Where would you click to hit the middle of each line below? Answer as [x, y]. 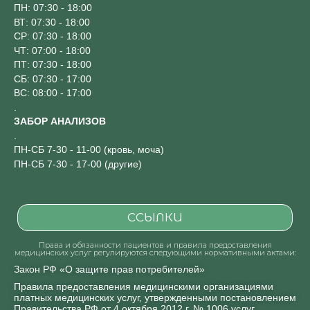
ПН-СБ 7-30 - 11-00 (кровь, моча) [89, 150]
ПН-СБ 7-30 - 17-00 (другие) [78, 164]
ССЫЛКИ [155, 217]
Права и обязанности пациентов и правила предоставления [155, 245]
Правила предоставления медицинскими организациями [144, 286]
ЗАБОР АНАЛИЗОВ [60, 121]
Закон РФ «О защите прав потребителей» [109, 269]
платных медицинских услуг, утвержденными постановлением [155, 297]
